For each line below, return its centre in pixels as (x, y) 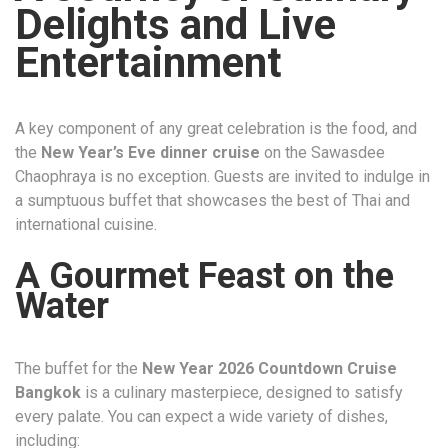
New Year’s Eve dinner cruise (150, 152)
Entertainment (148, 62)
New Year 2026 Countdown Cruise (269, 368)
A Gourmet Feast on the (204, 275)
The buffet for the (78, 368)
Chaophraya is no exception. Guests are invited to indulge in (222, 176)
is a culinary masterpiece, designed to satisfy (242, 392)
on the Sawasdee (322, 152)
